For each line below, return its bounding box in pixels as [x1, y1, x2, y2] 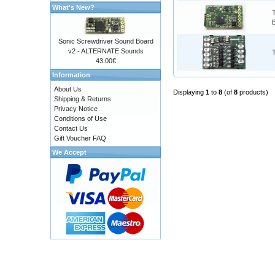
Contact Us [54, 125, 88, 132]
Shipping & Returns [54, 95, 111, 103]
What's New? [52, 4, 95, 11]
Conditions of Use [54, 115, 107, 122]
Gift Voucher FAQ [54, 134, 106, 142]
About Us [54, 85, 82, 93]
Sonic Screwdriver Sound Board [58, 37, 153, 45]
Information [52, 71, 90, 79]
